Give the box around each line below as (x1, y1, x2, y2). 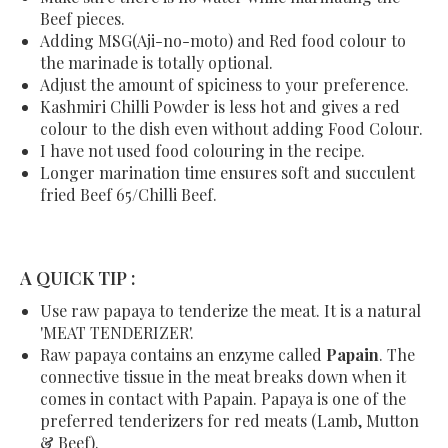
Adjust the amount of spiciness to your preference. (40, 74, 409, 96)
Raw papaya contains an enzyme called (40, 344, 326, 366)
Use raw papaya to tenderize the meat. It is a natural (40, 300, 421, 322)
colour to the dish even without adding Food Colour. (40, 118, 423, 140)
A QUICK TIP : (20, 266, 136, 291)
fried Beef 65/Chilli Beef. (40, 184, 217, 206)
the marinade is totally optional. (40, 52, 273, 74)
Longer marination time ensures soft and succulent (40, 162, 415, 184)
